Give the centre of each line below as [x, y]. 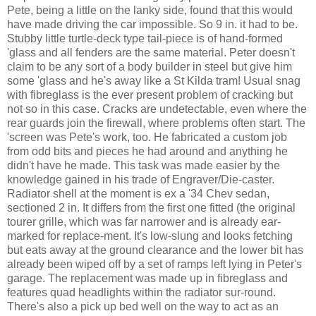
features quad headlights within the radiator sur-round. [141, 292]
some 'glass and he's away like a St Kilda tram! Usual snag [154, 80]
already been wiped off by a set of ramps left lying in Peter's [154, 264]
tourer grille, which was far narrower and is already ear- [144, 221]
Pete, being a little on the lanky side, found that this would [150, 10]
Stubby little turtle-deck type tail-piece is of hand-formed [145, 38]
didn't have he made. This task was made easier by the [144, 165]
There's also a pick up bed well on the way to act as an [143, 306]
